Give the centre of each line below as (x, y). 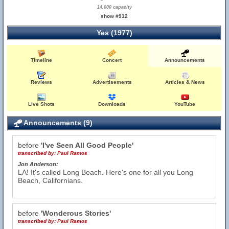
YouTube (185, 104)
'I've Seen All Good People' (87, 145)
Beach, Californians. (50, 180)
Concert (112, 60)
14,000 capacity (114, 7)
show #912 (114, 16)
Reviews (42, 82)
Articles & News (185, 82)
